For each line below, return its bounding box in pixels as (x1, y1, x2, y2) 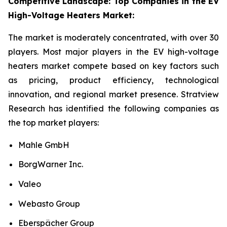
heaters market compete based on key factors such (8, 60, 219, 71)
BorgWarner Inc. (18, 159, 83, 170)
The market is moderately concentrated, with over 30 (8, 32, 219, 43)
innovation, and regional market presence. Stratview (8, 89, 219, 99)
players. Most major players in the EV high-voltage (8, 46, 219, 57)
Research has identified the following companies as (8, 103, 219, 113)
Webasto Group (18, 198, 80, 209)
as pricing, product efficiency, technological (8, 74, 219, 85)
